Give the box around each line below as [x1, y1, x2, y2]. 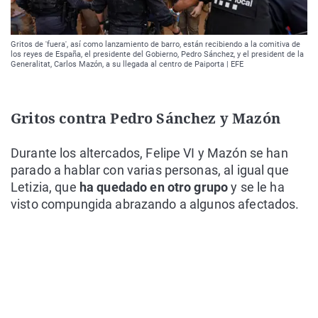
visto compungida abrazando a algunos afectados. [11, 197, 300, 212]
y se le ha [228, 180, 285, 195]
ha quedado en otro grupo [79, 180, 229, 195]
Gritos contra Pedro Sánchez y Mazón [11, 109, 280, 128]
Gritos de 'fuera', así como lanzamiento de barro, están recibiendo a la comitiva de [11, 40, 300, 50]
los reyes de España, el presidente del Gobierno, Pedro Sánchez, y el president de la [11, 50, 304, 60]
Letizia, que [11, 180, 79, 195]
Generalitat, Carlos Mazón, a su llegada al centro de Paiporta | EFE [11, 60, 243, 70]
